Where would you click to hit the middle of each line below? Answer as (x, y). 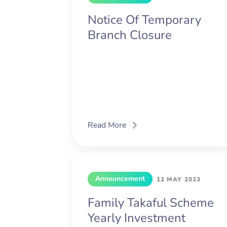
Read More (107, 125)
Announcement (120, 179)
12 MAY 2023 (179, 180)
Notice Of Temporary (144, 20)
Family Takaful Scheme (151, 203)
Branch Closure (130, 35)
